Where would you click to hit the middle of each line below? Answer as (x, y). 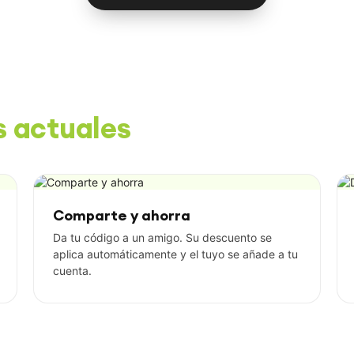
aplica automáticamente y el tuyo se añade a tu (175, 254)
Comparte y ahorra (122, 216)
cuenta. (72, 270)
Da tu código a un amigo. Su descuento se (162, 237)
